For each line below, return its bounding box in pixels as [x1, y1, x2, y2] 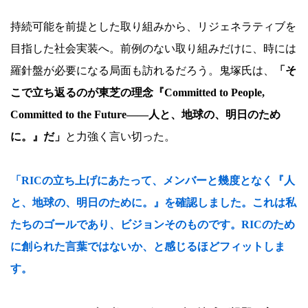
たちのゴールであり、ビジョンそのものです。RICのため [10, 219, 295, 231]
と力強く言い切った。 [65, 131, 175, 143]
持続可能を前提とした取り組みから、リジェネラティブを [10, 21, 296, 33]
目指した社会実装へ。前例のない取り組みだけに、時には [10, 43, 296, 55]
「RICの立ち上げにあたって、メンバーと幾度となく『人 [10, 175, 295, 187]
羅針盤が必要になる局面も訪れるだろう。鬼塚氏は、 [10, 65, 274, 77]
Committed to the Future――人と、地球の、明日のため [10, 109, 280, 121]
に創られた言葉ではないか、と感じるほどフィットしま [10, 241, 285, 253]
